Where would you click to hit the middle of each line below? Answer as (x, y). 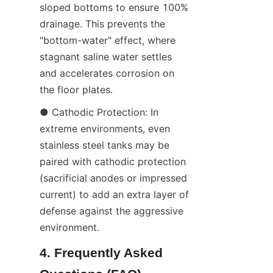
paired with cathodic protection (113, 161)
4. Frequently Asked (101, 252)
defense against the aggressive (112, 211)
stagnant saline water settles (106, 56)
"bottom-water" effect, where (108, 40)
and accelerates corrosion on (107, 73)
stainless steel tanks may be (105, 145)
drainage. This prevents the (102, 23)
